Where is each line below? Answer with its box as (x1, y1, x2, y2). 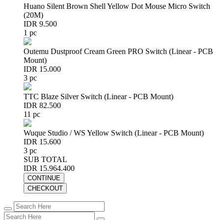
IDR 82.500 (24, 101, 61, 110)
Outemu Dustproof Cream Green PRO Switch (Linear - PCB (24, 47, 213, 55)
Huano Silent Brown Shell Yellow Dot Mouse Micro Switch (24, 2, 210, 10)
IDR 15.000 (24, 65, 61, 73)
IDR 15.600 (24, 137, 61, 146)
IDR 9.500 (24, 20, 57, 28)
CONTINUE (27, 174, 60, 182)
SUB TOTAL (24, 155, 67, 164)
